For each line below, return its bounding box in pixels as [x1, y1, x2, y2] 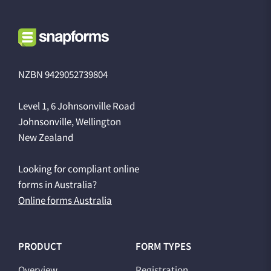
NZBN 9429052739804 [18, 68, 108, 82]
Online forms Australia [18, 194, 112, 207]
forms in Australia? [18, 178, 97, 192]
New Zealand [18, 131, 73, 145]
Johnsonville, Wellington [18, 115, 121, 129]
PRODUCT [18, 240, 62, 253]
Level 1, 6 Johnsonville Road [18, 99, 135, 113]
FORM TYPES [135, 240, 191, 253]
